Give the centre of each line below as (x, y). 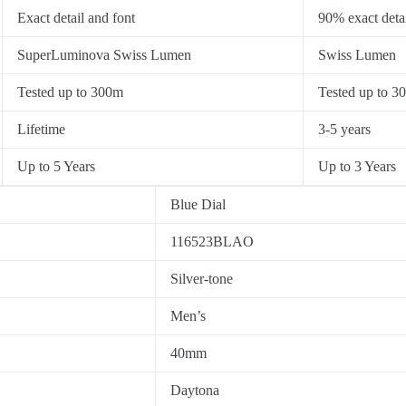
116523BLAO (212, 241)
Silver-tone (202, 278)
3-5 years (344, 129)
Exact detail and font (76, 17)
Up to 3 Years (357, 166)
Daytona (195, 390)
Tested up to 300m (70, 92)
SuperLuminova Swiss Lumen (104, 54)
